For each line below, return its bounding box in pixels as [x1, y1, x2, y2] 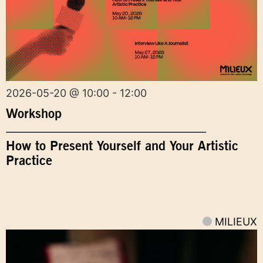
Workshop [6, 105, 62, 121]
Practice [6, 152, 52, 168]
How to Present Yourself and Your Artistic [6, 137, 238, 153]
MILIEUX [215, 215, 257, 228]
